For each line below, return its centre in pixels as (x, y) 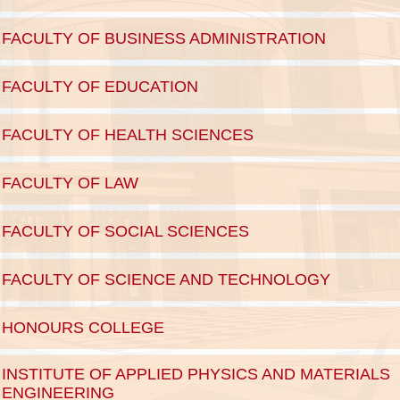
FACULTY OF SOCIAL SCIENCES (126, 231)
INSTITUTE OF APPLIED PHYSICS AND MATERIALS (196, 374)
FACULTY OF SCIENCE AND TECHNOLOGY (167, 279)
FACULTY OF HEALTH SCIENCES (128, 134)
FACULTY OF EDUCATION (100, 86)
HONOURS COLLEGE (83, 327)
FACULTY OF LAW (71, 183)
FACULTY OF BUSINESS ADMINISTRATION (164, 38)
